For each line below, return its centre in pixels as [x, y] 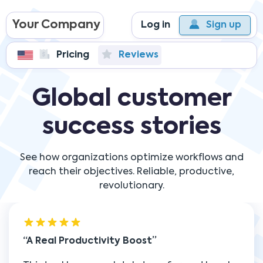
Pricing [73, 55]
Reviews [139, 55]
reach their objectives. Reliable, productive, [131, 172]
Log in [156, 25]
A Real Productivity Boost [89, 241]
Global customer [131, 99]
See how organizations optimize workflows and [131, 158]
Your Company [56, 25]
